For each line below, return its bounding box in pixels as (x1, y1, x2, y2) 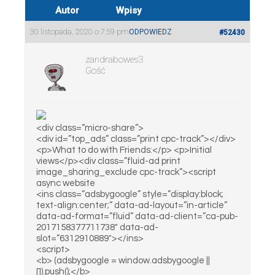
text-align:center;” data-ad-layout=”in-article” (36, 201, 227, 210)
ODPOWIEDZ (129, 28, 172, 36)
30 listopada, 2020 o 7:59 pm (30, 27, 129, 36)
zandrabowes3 (85, 54, 144, 65)
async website (36, 179, 95, 188)
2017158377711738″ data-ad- (36, 223, 158, 232)
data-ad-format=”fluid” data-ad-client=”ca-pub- (36, 212, 238, 221)
